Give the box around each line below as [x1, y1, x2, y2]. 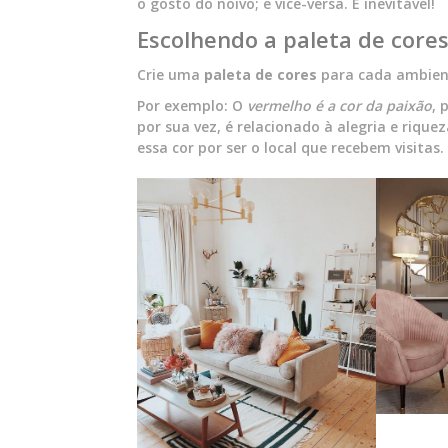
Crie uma [137, 65, 204, 85]
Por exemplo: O [137, 96, 247, 116]
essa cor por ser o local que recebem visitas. [137, 138, 444, 158]
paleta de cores [204, 65, 317, 85]
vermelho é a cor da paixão [247, 96, 432, 116]
